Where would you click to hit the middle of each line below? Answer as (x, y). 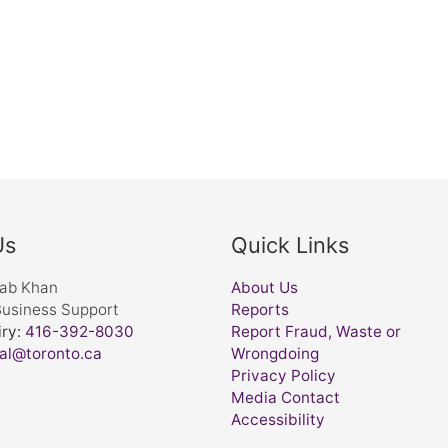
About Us (264, 287)
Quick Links (290, 244)
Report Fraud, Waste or (316, 331)
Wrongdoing (275, 353)
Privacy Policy (283, 375)
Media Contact (285, 397)
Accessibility (278, 419)
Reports (260, 309)
